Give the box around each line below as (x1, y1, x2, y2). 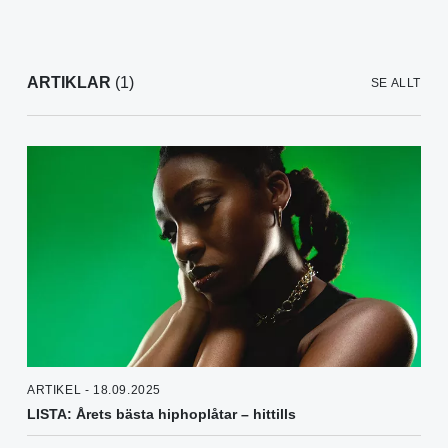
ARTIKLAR (27, 73, 111, 91)
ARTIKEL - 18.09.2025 (27, 382, 161, 397)
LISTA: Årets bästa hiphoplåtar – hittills (27, 405, 296, 422)
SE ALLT (370, 75, 421, 90)
